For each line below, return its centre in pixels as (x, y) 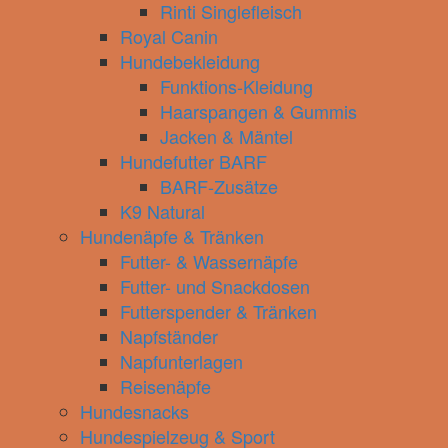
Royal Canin (169, 36)
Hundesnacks (134, 411)
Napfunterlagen (181, 361)
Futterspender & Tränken (218, 311)
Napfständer (169, 336)
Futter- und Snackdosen (215, 286)
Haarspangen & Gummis (258, 111)
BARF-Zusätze (219, 186)
